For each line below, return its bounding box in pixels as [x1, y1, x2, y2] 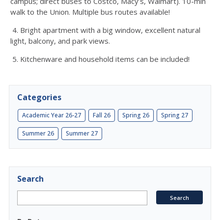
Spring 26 [122, 111, 149, 119]
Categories [17, 92, 61, 103]
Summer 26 [22, 129, 54, 137]
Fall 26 [93, 111, 110, 119]
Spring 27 [161, 111, 188, 119]
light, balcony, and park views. [10, 36, 110, 46]
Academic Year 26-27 [22, 111, 81, 119]
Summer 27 [66, 129, 98, 137]
